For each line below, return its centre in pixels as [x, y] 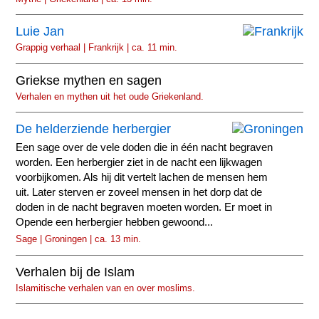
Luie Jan [40, 32]
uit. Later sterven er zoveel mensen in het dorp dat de [139, 193]
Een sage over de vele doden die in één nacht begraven [145, 148]
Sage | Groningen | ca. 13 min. [79, 239]
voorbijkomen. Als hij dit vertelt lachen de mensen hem [142, 178]
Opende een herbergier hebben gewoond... [115, 223]
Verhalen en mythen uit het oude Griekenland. [110, 96]
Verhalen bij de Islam [75, 272]
